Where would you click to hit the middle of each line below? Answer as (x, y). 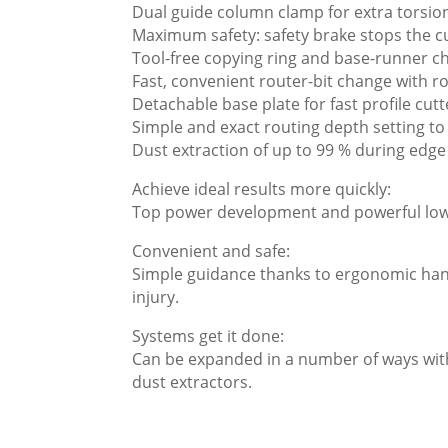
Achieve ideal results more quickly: (261, 189)
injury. (155, 297)
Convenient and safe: (211, 251)
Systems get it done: (208, 336)
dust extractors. (192, 382)
